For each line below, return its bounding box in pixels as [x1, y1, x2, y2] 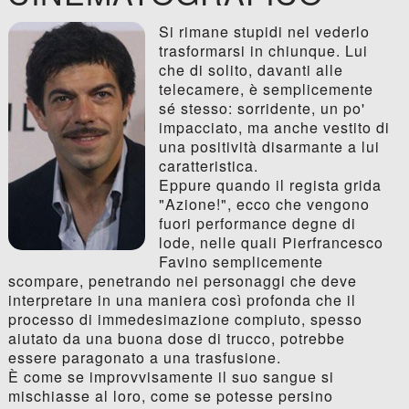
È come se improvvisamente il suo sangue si [7, 366, 334, 388]
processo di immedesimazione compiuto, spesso [7, 309, 362, 330]
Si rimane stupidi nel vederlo [158, 21, 370, 43]
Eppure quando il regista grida [158, 174, 382, 196]
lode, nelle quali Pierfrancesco [158, 232, 383, 254]
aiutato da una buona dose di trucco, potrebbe [7, 328, 345, 350]
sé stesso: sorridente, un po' [158, 98, 365, 120]
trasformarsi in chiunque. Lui [158, 40, 368, 62]
